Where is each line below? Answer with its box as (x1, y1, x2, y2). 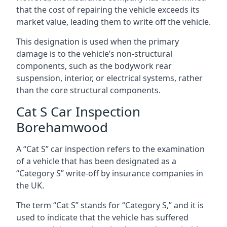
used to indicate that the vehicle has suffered (16, 212, 188, 223)
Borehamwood (16, 118, 108, 136)
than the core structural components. (16, 85, 161, 96)
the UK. (16, 180, 44, 191)
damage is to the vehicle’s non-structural (16, 48, 172, 59)
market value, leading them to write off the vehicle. (16, 16, 211, 27)
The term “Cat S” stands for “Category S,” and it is (16, 200, 204, 211)
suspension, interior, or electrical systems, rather (16, 72, 203, 84)
